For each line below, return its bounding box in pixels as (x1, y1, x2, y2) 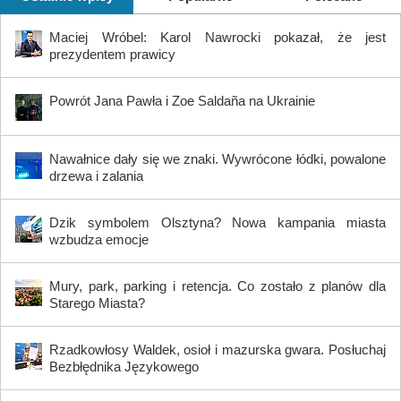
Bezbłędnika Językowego (49, 359, 199, 375)
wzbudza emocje (49, 232, 149, 248)
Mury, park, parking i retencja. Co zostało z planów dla (49, 278, 386, 294)
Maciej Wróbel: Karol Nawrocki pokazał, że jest (49, 30, 386, 46)
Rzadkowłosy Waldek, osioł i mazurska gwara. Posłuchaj (49, 342, 386, 358)
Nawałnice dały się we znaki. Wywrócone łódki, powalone (49, 151, 386, 167)
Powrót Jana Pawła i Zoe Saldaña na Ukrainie (49, 93, 319, 109)
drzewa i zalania (49, 168, 143, 184)
